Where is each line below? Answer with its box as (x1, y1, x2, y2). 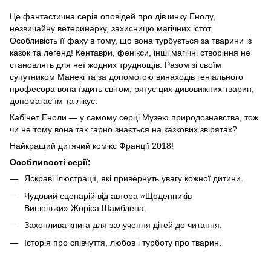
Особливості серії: (10, 157, 91, 168)
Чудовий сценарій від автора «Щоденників (24, 191, 192, 201)
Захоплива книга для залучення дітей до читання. (24, 220, 222, 230)
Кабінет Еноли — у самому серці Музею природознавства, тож (10, 113, 258, 123)
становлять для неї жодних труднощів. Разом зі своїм (10, 60, 221, 70)
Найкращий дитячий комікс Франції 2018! (10, 141, 174, 151)
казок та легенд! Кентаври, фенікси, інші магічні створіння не (10, 48, 250, 58)
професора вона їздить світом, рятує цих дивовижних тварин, (10, 84, 254, 94)
